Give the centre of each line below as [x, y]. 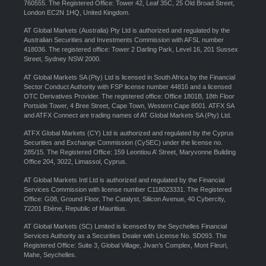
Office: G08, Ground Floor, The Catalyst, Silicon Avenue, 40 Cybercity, [125, 199]
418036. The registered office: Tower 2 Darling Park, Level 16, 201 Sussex [131, 50]
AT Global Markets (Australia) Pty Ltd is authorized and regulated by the [127, 31]
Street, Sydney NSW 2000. [62, 59]
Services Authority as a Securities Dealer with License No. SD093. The [125, 236]
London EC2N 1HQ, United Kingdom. [77, 13]
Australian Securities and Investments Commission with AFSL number [124, 40]
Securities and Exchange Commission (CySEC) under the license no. [123, 143]
